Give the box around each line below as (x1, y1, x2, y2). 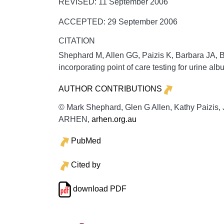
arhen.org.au (91, 114, 136, 123)
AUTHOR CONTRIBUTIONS (58, 84, 162, 93)
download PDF (70, 184, 126, 193)
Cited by (70, 160, 100, 169)
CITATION (58, 36, 95, 45)
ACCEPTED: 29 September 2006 (58, 17, 177, 26)
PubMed (70, 136, 101, 145)
